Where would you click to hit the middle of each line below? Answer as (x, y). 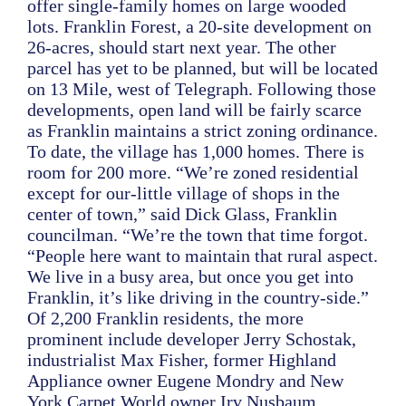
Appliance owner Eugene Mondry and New (185, 381)
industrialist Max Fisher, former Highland (182, 360)
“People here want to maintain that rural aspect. (203, 256)
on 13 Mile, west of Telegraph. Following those (202, 89)
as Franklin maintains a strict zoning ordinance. (203, 130)
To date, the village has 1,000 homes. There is (196, 151)
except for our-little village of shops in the (184, 193)
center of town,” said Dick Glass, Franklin (182, 214)
